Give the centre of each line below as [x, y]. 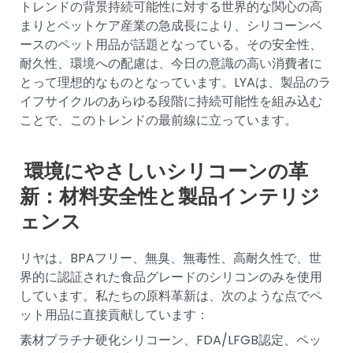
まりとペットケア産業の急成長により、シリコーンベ [171, 25]
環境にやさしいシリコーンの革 [164, 172]
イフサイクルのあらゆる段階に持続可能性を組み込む [171, 101]
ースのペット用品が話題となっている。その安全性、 [171, 44]
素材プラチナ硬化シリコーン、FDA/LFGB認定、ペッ [171, 340]
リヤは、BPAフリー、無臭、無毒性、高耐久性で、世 [171, 258]
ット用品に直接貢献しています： [114, 314]
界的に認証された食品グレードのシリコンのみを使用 [171, 277]
